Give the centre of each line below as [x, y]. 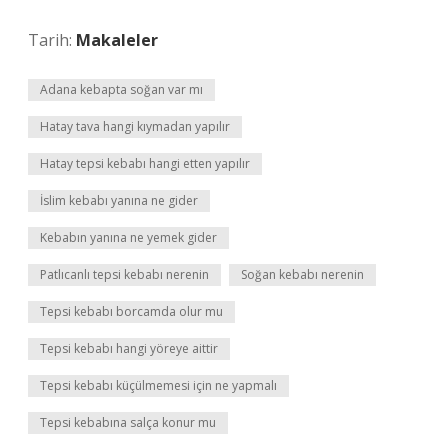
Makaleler [117, 40]
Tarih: [52, 40]
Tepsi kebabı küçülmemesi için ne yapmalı [158, 385]
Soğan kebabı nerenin [302, 274]
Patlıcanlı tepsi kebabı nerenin [124, 274]
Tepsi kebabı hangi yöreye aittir [129, 348]
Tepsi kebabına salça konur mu [128, 422]
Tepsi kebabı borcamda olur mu [131, 311]
